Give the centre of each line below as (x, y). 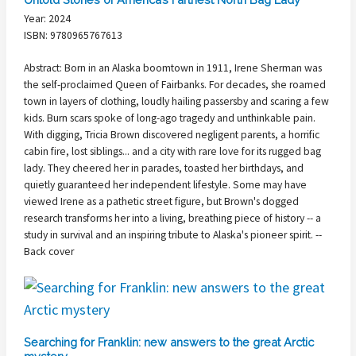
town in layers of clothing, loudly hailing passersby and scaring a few (176, 102)
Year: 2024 (47, 18)
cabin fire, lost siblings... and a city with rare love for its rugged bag (172, 152)
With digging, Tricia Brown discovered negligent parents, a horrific (172, 135)
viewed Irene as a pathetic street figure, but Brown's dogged (161, 202)
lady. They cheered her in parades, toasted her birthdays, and (164, 168)
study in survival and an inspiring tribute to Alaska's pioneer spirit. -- (173, 235)
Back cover (49, 252)
